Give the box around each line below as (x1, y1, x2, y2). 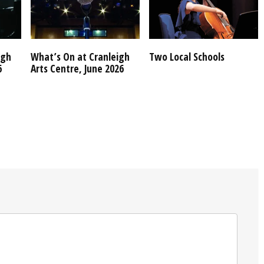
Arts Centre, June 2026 (31, 61, 124, 75)
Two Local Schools (148, 49, 225, 64)
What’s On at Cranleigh (31, 49, 130, 64)
